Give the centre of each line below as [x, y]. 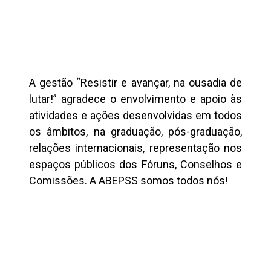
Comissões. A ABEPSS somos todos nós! [128, 181]
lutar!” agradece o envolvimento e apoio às [135, 99]
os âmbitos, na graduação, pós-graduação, [135, 132]
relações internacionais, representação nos [135, 148]
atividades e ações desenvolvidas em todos [135, 116]
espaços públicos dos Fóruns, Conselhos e [135, 165]
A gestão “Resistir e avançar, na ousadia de [135, 83]
